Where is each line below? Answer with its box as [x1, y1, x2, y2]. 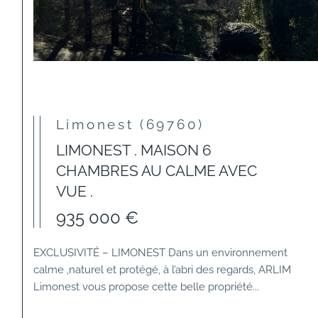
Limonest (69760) [66, 116, 205, 132]
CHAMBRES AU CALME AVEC [55, 162, 257, 180]
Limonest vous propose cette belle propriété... [33, 280, 260, 293]
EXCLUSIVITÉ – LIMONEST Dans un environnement [33, 246, 288, 259]
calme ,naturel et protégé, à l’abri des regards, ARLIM [33, 263, 292, 276]
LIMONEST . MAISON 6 [55, 141, 212, 160]
